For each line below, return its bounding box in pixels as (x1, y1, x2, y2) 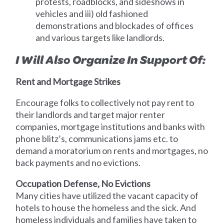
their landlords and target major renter (15, 108, 165, 120)
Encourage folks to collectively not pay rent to (15, 96, 194, 108)
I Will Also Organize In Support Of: (15, 50, 206, 68)
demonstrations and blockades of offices (35, 19, 194, 31)
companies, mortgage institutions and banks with (15, 120, 205, 132)
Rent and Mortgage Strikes (15, 75, 121, 87)
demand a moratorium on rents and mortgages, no (15, 144, 208, 156)
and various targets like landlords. (35, 31, 165, 43)
